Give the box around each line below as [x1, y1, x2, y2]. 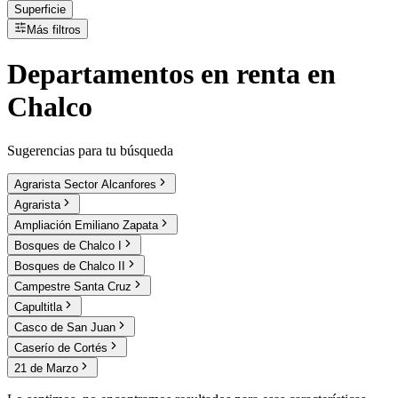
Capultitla [14, 299, 62, 314]
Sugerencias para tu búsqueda [7, 142, 173, 158]
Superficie [14, 3, 66, 16]
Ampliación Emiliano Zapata [14, 218, 158, 232]
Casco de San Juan [14, 320, 115, 334]
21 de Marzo [14, 361, 78, 375]
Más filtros [27, 23, 81, 36]
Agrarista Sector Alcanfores [14, 177, 156, 191]
